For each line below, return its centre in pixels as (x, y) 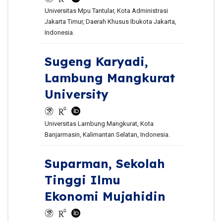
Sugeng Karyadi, (96, 62)
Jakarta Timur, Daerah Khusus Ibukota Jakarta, (110, 22)
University (76, 94)
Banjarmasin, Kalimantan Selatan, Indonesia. (107, 135)
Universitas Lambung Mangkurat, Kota (99, 124)
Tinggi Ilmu (82, 180)
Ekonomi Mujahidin (105, 196)
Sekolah (140, 164)
